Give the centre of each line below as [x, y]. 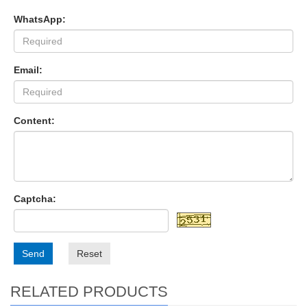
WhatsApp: [40, 19]
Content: [34, 120]
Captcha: [35, 198]
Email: [28, 70]
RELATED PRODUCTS [89, 291]
